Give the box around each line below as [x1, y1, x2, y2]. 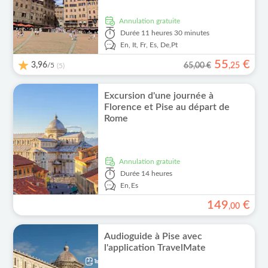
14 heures [141, 170, 172, 177]
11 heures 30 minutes [141, 29, 209, 36]
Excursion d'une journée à [103, 91, 214, 100]
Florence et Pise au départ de [103, 102, 230, 112]
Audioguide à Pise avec [103, 232, 202, 241]
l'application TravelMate [103, 243, 206, 252]
